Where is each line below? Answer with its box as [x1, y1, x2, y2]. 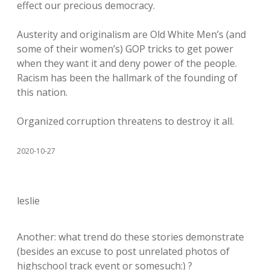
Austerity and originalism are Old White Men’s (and [17, 28, 246, 41]
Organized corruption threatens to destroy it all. [17, 115, 234, 128]
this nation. [17, 86, 67, 99]
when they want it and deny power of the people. [17, 57, 237, 70]
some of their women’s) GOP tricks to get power [17, 42, 233, 55]
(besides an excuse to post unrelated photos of [17, 245, 230, 258]
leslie [17, 194, 40, 207]
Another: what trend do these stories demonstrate [17, 230, 244, 243]
